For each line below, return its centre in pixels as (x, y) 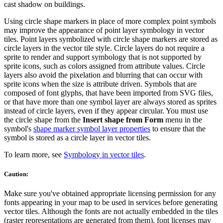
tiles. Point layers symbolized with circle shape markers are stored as (111, 39)
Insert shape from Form (123, 119)
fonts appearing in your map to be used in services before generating (111, 203)
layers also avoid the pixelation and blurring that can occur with (103, 75)
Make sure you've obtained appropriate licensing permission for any (110, 194)
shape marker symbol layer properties (92, 128)
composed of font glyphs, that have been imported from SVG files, (109, 93)
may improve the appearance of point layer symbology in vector (104, 30)
